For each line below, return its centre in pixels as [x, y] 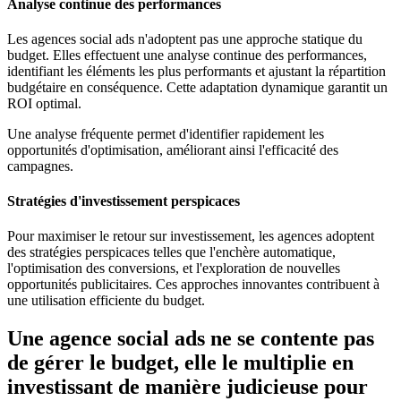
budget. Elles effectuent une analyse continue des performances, [187, 55]
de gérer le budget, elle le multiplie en [180, 363]
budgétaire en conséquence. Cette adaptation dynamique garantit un [197, 87]
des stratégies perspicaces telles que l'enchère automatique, [171, 252]
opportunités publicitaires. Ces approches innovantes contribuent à [193, 285]
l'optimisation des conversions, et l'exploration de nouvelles [174, 269]
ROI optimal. [44, 103]
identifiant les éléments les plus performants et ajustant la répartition [196, 71]
